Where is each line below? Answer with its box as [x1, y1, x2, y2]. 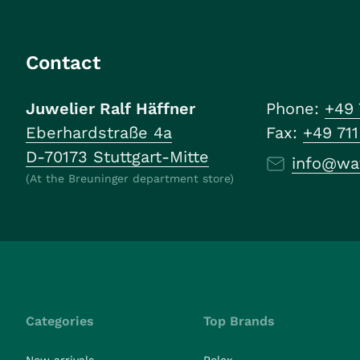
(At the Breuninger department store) [26, 172, 234, 185]
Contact [26, 51, 100, 74]
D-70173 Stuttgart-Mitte [26, 147, 209, 166]
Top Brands [203, 313, 276, 329]
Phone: [266, 99, 325, 118]
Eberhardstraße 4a [26, 123, 172, 142]
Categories [26, 313, 94, 329]
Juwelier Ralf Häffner [26, 99, 195, 118]
